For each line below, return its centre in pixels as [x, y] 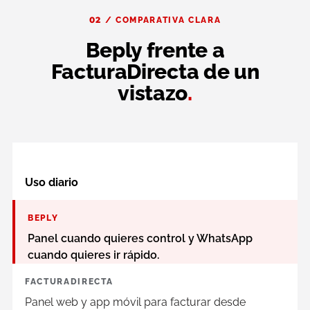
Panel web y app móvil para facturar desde [135, 302]
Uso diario [52, 182]
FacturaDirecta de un [155, 71]
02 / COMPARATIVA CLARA [155, 20]
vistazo [153, 93]
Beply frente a [155, 50]
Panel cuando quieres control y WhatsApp [140, 238]
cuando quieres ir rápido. [93, 255]
